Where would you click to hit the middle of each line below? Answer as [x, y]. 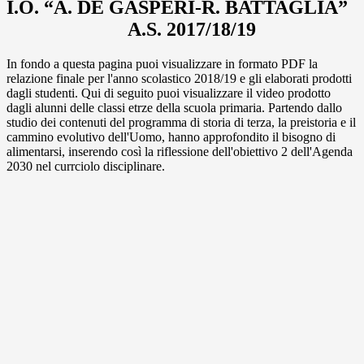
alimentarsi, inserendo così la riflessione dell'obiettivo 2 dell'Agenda [180, 151]
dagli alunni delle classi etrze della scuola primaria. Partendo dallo [174, 107]
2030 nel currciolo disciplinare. [87, 166]
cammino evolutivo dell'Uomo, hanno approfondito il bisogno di [171, 136]
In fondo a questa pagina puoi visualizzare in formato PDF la [162, 63]
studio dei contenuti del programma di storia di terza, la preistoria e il [181, 122]
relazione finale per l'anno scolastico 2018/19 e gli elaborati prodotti [179, 78]
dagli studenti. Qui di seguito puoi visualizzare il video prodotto [169, 93]
